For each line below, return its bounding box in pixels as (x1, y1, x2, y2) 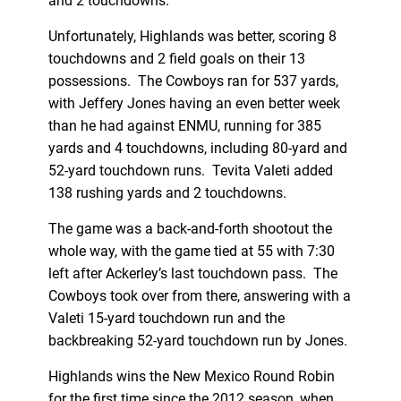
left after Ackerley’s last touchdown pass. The (47, 264, 337, 282)
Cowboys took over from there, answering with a (47, 286, 351, 304)
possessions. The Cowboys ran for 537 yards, (47, 72, 338, 90)
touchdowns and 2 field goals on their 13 (47, 49, 305, 67)
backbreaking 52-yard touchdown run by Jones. (47, 331, 351, 349)
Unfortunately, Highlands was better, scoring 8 (47, 27, 337, 45)
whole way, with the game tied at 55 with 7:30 (47, 242, 335, 260)
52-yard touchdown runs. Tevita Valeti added (47, 161, 333, 179)
